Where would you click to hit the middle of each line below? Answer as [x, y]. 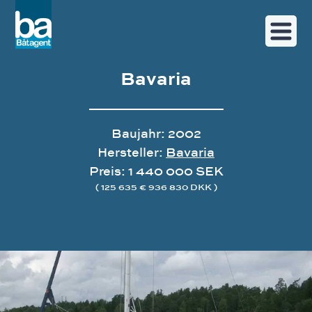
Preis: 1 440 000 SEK [156, 171]
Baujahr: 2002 [156, 133]
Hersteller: [132, 152]
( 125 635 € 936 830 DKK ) [156, 186]
